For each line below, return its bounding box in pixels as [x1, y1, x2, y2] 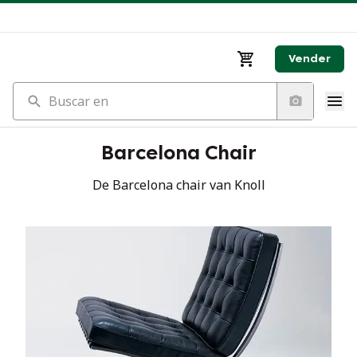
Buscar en [12, 82, 72, 100]
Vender [288, 52, 331, 65]
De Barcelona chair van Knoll [92, 176, 265, 194]
